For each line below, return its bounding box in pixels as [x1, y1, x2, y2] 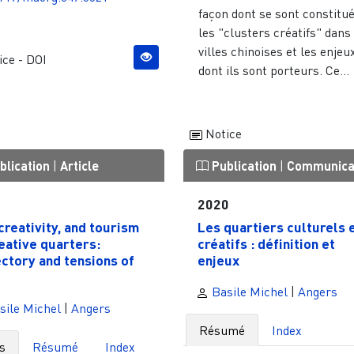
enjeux [197, 251, 239, 269]
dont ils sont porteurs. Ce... [198, 62, 350, 78]
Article [60, 157, 99, 173]
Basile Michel [208, 284, 288, 300]
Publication [208, 157, 280, 173]
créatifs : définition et [197, 235, 335, 253]
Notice [201, 125, 242, 141]
